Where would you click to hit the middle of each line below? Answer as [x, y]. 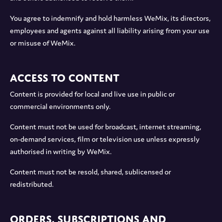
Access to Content [65, 76]
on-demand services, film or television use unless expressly [105, 139]
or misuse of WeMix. [43, 43]
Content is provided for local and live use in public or [92, 94]
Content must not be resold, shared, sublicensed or [90, 171]
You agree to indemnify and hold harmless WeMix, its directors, [110, 18]
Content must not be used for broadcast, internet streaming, [106, 126]
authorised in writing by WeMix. [61, 151]
